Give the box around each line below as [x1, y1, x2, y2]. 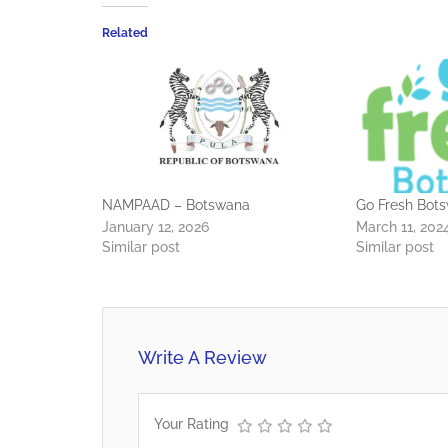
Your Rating [154, 416, 229, 433]
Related [102, 26, 148, 41]
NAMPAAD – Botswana [102, 197, 250, 214]
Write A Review [138, 347, 267, 369]
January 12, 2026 [102, 219, 209, 236]
